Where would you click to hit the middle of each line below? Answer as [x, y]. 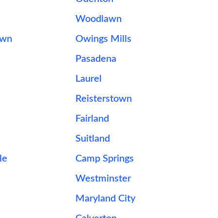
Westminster [103, 179]
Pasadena [96, 59]
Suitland [93, 139]
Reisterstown [104, 99]
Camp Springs [105, 159]
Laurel [89, 79]
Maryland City [106, 199]
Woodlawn [99, 19]
